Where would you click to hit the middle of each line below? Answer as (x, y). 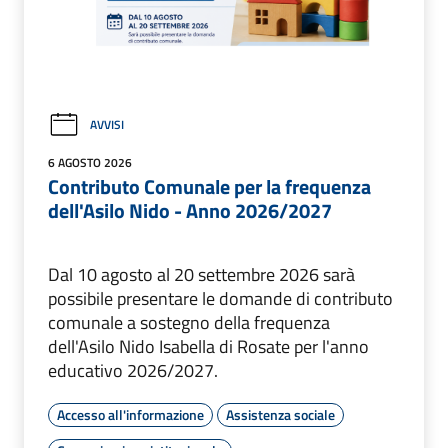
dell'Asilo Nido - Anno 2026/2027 (190, 210)
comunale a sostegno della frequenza (189, 322)
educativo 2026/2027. (133, 370)
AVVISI (107, 125)
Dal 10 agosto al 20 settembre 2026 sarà (201, 274)
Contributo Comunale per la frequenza (209, 186)
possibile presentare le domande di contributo (220, 298)
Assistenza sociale (280, 414)
